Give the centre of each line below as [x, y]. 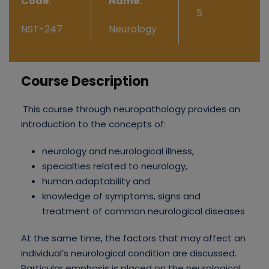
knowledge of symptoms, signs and [121, 196]
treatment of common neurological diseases [144, 211]
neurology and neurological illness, [118, 151]
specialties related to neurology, [115, 166]
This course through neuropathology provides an [131, 109]
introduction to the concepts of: [93, 124]
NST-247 [42, 29]
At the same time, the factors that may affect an [133, 238]
